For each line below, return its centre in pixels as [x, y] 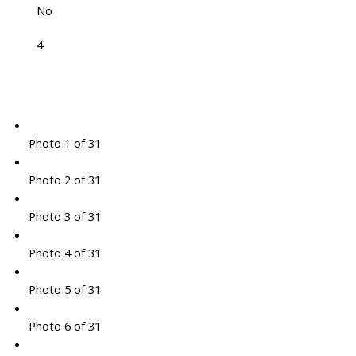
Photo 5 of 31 [64, 290]
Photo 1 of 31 [64, 143]
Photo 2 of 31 [64, 180]
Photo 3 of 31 [64, 217]
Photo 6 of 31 [64, 326]
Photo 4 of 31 [64, 253]
